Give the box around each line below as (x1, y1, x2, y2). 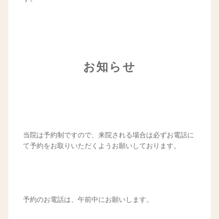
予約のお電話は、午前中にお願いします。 (22, 196, 153, 204)
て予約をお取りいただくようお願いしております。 (22, 142, 180, 150)
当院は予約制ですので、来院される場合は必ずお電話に (22, 131, 194, 139)
